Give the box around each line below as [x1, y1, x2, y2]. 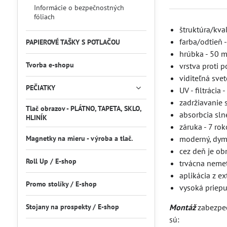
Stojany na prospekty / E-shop [25, 202, 119, 211]
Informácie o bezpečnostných [33, 3, 124, 12]
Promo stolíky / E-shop [25, 179, 97, 188]
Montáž [169, 202, 196, 212]
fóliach [33, 12, 55, 21]
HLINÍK [25, 113, 47, 122]
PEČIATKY [25, 83, 55, 92]
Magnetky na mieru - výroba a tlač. [25, 134, 133, 143]
